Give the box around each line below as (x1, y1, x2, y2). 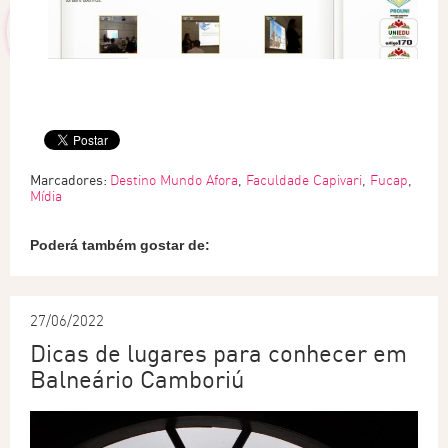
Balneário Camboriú (30, 364, 245, 395)
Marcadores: (30, 171, 110, 189)
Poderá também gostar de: (30, 237, 210, 254)
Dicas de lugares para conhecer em (30, 338, 407, 369)
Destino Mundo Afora (110, 171, 238, 190)
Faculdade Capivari (246, 171, 362, 190)
